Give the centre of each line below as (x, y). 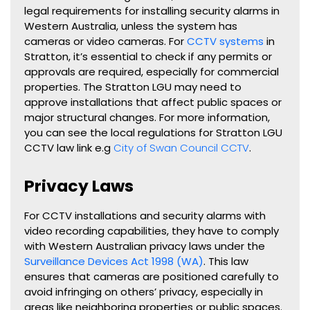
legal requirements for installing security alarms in (152, 11)
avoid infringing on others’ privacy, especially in (144, 292)
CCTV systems (225, 42)
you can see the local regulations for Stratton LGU (153, 133)
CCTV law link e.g (69, 148)
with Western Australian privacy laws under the (145, 246)
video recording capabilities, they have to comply (152, 231)
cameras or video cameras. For (106, 42)
